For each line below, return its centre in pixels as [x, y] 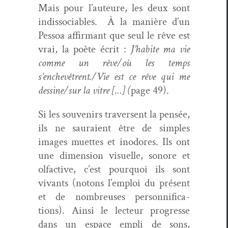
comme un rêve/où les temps [114, 63]
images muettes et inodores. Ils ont [114, 142]
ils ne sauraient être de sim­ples [114, 128]
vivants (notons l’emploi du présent [114, 183]
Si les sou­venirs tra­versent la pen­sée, [114, 115]
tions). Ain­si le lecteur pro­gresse [114, 211]
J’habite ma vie [160, 49]
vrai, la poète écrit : [84, 49]
